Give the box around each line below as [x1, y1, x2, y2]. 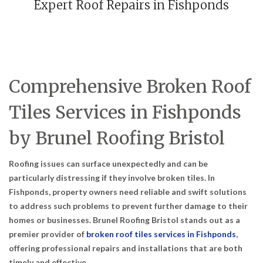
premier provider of [9, 229, 86, 240]
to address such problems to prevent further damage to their [9, 201, 248, 211]
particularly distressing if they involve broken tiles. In [9, 173, 215, 183]
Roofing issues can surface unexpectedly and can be [9, 159, 208, 169]
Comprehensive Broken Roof [9, 75, 251, 98]
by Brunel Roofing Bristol [9, 127, 225, 150]
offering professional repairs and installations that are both [9, 243, 242, 254]
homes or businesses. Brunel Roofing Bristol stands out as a [9, 215, 240, 225]
